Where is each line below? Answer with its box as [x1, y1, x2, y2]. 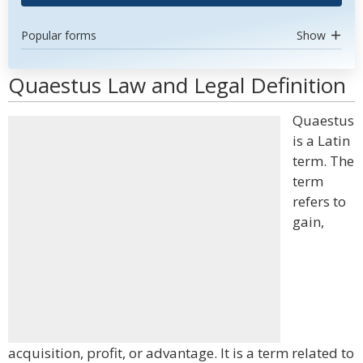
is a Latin [293, 131, 350, 150]
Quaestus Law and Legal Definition [8, 70, 346, 100]
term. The [293, 152, 354, 170]
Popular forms [21, 28, 96, 43]
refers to [293, 192, 346, 211]
